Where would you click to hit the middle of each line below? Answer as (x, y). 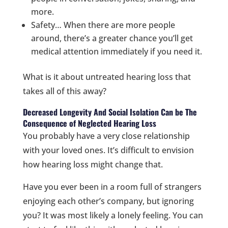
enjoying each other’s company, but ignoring (108, 201)
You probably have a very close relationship (106, 136)
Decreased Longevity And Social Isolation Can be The (110, 112)
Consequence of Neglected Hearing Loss (89, 123)
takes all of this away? (64, 91)
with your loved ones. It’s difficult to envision (108, 150)
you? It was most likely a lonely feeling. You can (113, 215)
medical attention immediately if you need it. (116, 51)
